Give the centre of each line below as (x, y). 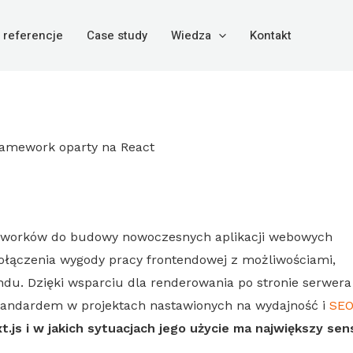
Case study (117, 35)
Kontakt (271, 35)
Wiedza (191, 35)
